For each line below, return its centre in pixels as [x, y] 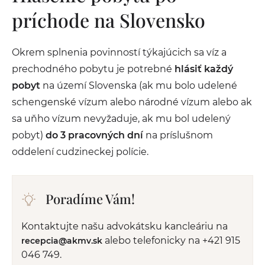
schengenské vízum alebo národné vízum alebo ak [132, 102]
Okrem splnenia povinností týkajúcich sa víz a [119, 52]
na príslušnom [179, 135]
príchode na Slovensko [111, 20]
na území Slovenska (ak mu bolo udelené [140, 85]
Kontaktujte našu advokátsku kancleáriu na [125, 226]
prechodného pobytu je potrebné [93, 69]
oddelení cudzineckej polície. [81, 152]
